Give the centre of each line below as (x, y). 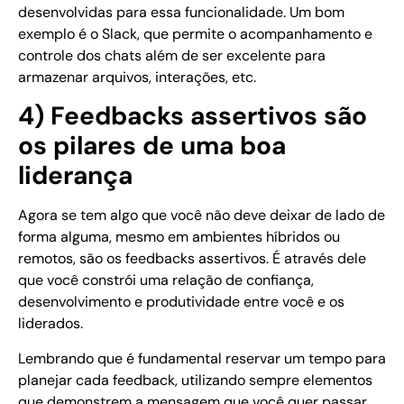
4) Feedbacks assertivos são (193, 116)
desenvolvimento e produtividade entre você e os (181, 302)
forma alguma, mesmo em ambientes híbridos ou (179, 237)
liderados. (50, 324)
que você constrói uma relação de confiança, (166, 280)
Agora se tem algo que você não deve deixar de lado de (202, 216)
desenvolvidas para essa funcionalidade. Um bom (181, 12)
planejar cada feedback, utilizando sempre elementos (195, 380)
